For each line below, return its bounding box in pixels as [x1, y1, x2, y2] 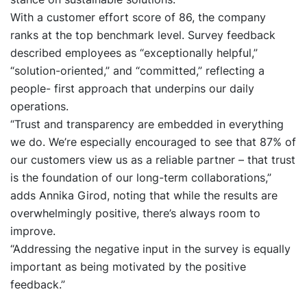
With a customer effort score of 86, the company [10, 10, 266, 25]
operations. [10, 99, 69, 114]
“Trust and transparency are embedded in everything [10, 117, 284, 132]
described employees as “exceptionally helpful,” [10, 46, 258, 60]
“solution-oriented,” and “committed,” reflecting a [10, 64, 265, 78]
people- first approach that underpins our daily [10, 82, 254, 96]
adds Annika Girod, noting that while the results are [10, 188, 278, 203]
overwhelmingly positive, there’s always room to [10, 206, 260, 221]
